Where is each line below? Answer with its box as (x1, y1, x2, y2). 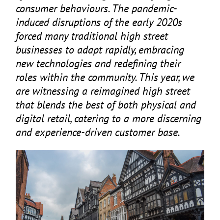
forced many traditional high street (16, 28, 168, 43)
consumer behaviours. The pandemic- (16, 1, 177, 16)
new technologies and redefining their (16, 56, 181, 71)
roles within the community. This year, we (16, 70, 194, 84)
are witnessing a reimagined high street (16, 83, 190, 98)
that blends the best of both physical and (16, 97, 196, 112)
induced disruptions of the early (16, 15, 156, 29)
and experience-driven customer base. (16, 125, 180, 139)
